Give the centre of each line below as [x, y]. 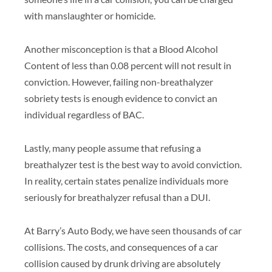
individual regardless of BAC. [85, 114]
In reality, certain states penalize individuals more [126, 180]
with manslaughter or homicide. [91, 15]
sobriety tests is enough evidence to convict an [121, 98]
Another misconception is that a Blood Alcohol [121, 49]
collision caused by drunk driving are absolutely [122, 263]
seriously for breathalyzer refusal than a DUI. [119, 197]
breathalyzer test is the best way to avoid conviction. [133, 164]
